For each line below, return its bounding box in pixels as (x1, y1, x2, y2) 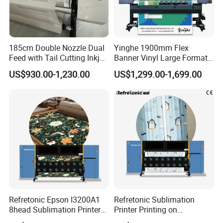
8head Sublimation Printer (9, 204, 101, 216)
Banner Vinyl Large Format (113, 52, 208, 63)
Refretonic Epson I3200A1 (9, 194, 101, 206)
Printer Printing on (113, 204, 177, 216)
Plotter (9, 62, 32, 73)
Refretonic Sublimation (113, 194, 195, 206)
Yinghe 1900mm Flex (113, 42, 189, 53)
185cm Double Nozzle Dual (9, 42, 105, 53)
